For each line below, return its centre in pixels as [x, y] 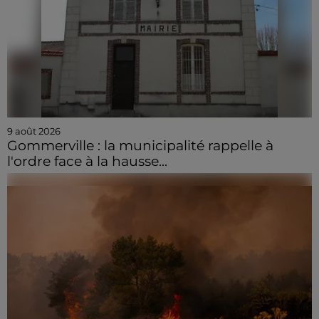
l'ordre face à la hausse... [87, 161]
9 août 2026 [34, 131]
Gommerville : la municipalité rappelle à [140, 145]
